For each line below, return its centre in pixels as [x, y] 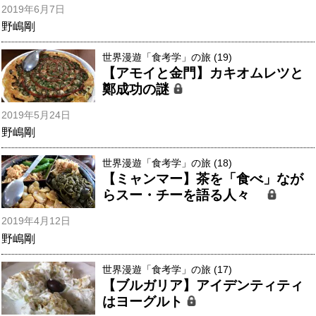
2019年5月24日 [36, 115]
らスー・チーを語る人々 [185, 195]
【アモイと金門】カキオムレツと [203, 73]
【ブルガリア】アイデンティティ [203, 285]
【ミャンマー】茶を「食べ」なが [203, 179]
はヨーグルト [145, 301]
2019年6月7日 [33, 9]
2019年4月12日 [36, 221]
